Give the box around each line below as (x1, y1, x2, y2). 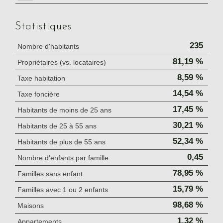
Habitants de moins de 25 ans (17, 106, 111, 114)
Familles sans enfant (17, 170, 83, 178)
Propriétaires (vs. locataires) (17, 58, 106, 67)
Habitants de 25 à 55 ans (17, 122, 97, 130)
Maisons (17, 202, 44, 210)
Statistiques (21, 21, 72, 32)
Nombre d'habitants (17, 42, 79, 51)
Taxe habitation (17, 74, 65, 83)
